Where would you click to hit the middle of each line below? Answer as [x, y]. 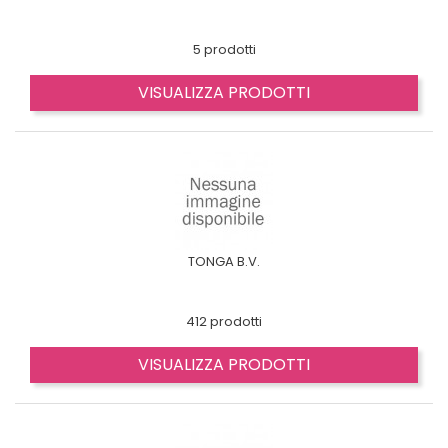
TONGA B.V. [224, 261]
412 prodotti [224, 321]
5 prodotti [224, 49]
